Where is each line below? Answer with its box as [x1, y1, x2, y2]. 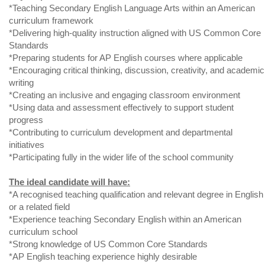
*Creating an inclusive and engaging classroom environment [9, 90, 240, 101]
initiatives [9, 140, 44, 150]
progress [9, 115, 43, 125]
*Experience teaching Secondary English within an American [9, 214, 241, 225]
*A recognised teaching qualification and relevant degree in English [9, 189, 263, 200]
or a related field [9, 202, 70, 212]
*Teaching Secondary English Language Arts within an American [9, 3, 255, 14]
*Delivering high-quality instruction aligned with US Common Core [9, 28, 261, 38]
